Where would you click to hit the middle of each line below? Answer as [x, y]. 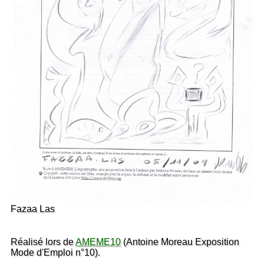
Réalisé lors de [43, 242]
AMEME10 [98, 242]
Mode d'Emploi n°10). [55, 252]
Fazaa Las [33, 209]
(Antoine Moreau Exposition [180, 242]
